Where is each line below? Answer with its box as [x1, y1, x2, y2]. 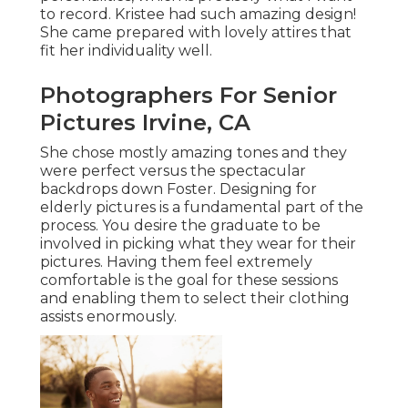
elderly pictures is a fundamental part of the [40, 198, 363, 216]
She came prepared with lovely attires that [40, 23, 352, 41]
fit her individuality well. [40, 41, 212, 59]
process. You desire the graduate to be [40, 216, 321, 234]
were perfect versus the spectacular [40, 161, 306, 179]
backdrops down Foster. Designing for [40, 179, 317, 198]
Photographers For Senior [40, 81, 337, 108]
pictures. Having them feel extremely [40, 252, 312, 270]
